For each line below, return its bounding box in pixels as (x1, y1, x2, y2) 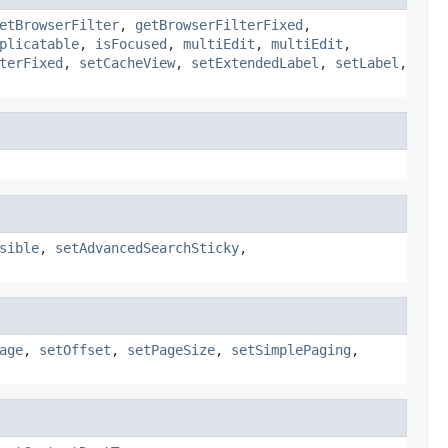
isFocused (95, 35, 167, 52)
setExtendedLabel (191, 54, 319, 71)
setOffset (39, 341, 111, 358)
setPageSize (127, 341, 215, 358)
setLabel (335, 54, 399, 71)
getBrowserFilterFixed (135, 16, 303, 33)
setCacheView (79, 54, 175, 71)
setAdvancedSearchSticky (55, 239, 239, 256)
